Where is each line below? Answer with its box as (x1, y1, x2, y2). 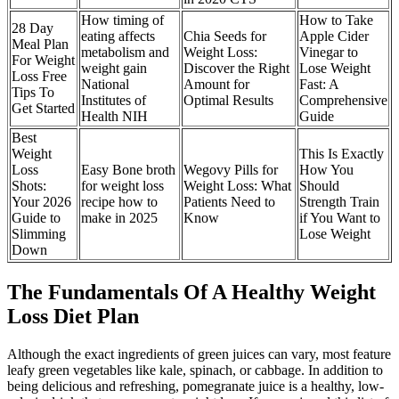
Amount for (183, 77, 249, 93)
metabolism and (81, 45, 169, 61)
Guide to (12, 210, 61, 226)
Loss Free (12, 69, 67, 85)
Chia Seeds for (183, 28, 266, 45)
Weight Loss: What (183, 178, 291, 194)
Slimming (12, 226, 66, 242)
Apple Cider (299, 28, 369, 45)
